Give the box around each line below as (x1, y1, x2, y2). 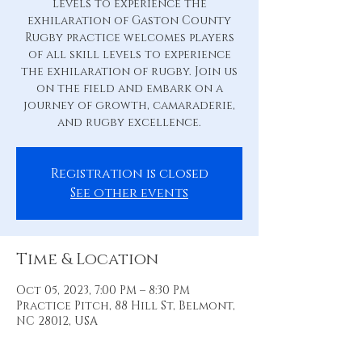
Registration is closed (50, 165, 208, 183)
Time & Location (16, 249, 158, 270)
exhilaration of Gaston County (27, 13, 231, 28)
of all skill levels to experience (27, 47, 231, 62)
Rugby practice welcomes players (24, 30, 234, 45)
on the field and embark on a (36, 81, 223, 96)
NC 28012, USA (16, 314, 98, 329)
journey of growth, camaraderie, (23, 98, 235, 113)
